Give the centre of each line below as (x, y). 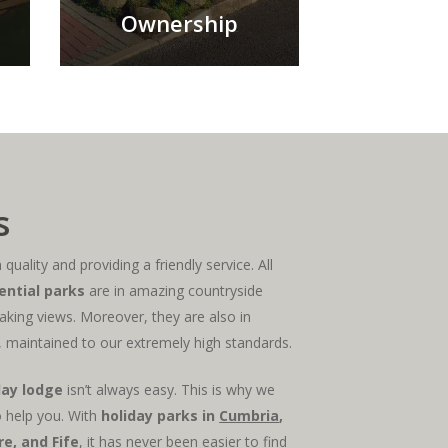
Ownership (179, 22)
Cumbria (249, 415)
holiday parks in (160, 415)
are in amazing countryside (174, 290)
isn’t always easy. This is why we (169, 389)
